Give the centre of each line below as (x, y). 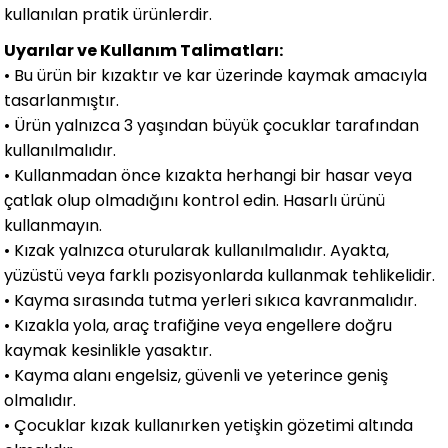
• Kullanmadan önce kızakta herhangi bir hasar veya (208, 175)
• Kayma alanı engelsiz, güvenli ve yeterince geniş (196, 375)
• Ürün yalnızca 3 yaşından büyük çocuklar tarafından (212, 125)
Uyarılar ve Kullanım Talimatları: (144, 50)
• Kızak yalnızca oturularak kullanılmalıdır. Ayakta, (197, 250)
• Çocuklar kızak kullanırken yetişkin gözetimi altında (209, 425)
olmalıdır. (40, 400)
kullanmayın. (53, 225)
